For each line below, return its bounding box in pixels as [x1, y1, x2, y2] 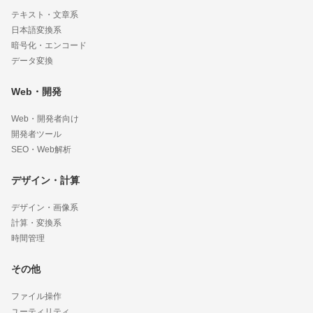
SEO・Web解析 [11, 145, 71, 155]
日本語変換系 [11, 25, 61, 36]
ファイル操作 [11, 291, 61, 302]
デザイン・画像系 [11, 203, 78, 213]
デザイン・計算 [11, 175, 80, 187]
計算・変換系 [11, 218, 61, 228]
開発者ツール [11, 129, 61, 140]
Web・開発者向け [11, 114, 79, 124]
